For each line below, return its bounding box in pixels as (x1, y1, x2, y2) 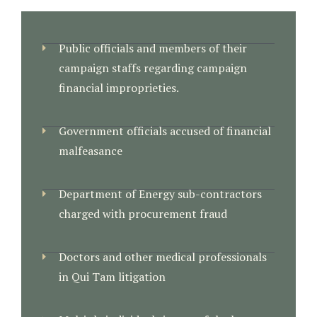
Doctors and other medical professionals (58, 249, 267, 265)
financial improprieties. (58, 80, 179, 96)
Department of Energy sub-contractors (58, 186, 262, 202)
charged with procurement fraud (58, 206, 227, 221)
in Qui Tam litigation (58, 269, 166, 284)
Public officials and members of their (58, 40, 247, 56)
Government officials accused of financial (58, 123, 271, 139)
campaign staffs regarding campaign (58, 60, 247, 76)
